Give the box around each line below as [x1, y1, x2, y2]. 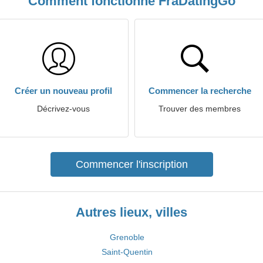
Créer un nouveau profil [15, 86, 112, 96]
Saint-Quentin [102, 247, 153, 257]
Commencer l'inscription [75, 159, 188, 170]
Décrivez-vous [37, 104, 90, 113]
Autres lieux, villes [76, 205, 187, 220]
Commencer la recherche [148, 86, 251, 96]
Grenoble [110, 232, 144, 242]
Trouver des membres [159, 104, 241, 113]
